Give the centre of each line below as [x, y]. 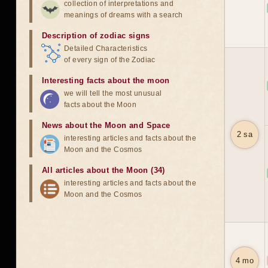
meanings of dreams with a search [124, 15]
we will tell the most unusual [113, 93]
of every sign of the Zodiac [110, 60]
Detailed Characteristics [106, 48]
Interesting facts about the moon [106, 80]
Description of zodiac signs [96, 36]
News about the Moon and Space [106, 125]
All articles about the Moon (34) [103, 170]
